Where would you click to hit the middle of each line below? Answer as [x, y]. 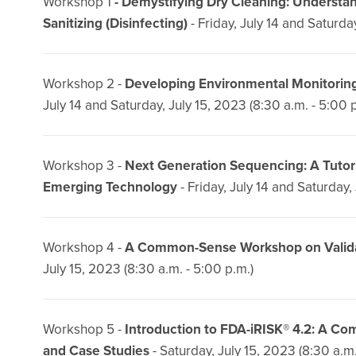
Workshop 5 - [83, 329]
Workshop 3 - [83, 165]
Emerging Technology [110, 187]
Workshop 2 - [83, 83]
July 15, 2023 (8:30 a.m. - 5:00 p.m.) [148, 269]
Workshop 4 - [83, 247]
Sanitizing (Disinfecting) [115, 23]
